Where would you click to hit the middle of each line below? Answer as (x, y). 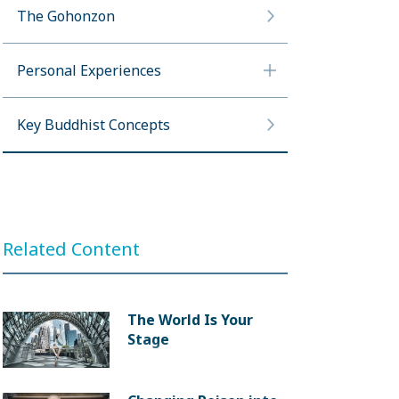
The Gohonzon (66, 16)
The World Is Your (190, 320)
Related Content (71, 249)
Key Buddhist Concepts (94, 125)
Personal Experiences (89, 70)
